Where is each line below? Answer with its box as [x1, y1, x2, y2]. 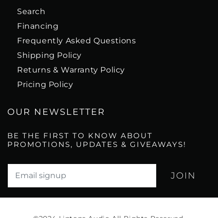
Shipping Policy [17, 51, 82, 60]
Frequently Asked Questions [17, 36, 136, 45]
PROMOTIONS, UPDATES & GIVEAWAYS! [7, 140, 186, 149]
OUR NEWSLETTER [7, 107, 105, 117]
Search [17, 7, 46, 16]
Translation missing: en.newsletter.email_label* [7, 165, 179, 174]
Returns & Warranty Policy [17, 65, 125, 74]
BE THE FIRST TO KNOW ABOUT [7, 131, 153, 140]
